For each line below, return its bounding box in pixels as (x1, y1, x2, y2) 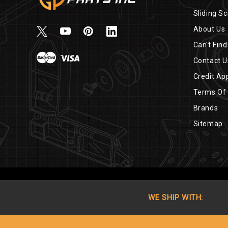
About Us (193, 25, 225, 34)
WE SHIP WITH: (148, 193, 203, 203)
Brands (193, 104, 218, 112)
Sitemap (193, 120, 223, 128)
